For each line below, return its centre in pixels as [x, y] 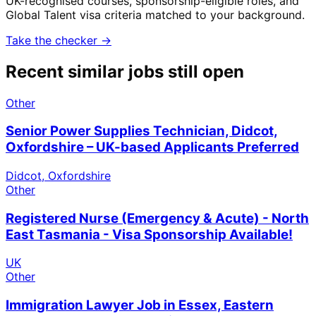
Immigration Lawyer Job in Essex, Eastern [140, 305]
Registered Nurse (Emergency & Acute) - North [157, 218]
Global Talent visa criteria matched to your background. [155, 14]
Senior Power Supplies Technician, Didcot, [142, 131]
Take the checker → [59, 40]
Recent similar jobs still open [125, 71]
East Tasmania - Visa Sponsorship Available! [149, 234]
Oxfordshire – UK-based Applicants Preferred [152, 147]
